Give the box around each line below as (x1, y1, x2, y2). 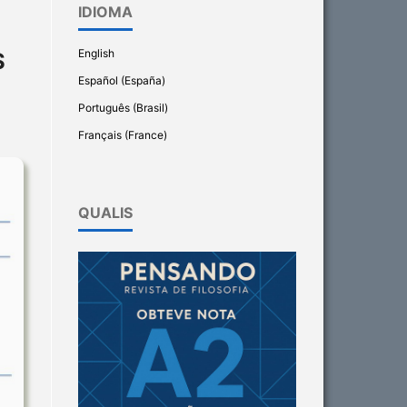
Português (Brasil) (78, 100, 168, 114)
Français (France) (78, 127, 167, 142)
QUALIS (78, 203, 133, 222)
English (78, 45, 114, 60)
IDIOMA (78, 2, 133, 21)
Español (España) (78, 73, 165, 87)
